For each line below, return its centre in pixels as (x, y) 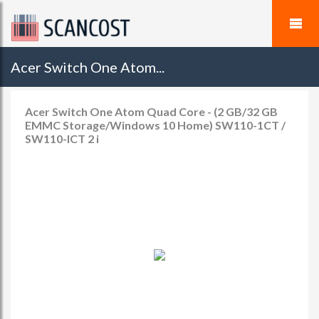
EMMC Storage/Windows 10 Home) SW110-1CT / (155, 125)
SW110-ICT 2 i (62, 138)
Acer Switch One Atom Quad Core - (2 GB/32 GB (151, 111)
